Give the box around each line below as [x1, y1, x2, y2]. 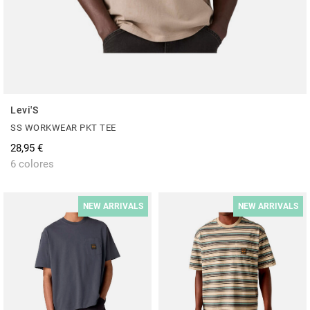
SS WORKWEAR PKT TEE [10, 122, 116, 133]
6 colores [10, 157, 54, 170]
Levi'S [10, 104, 38, 116]
